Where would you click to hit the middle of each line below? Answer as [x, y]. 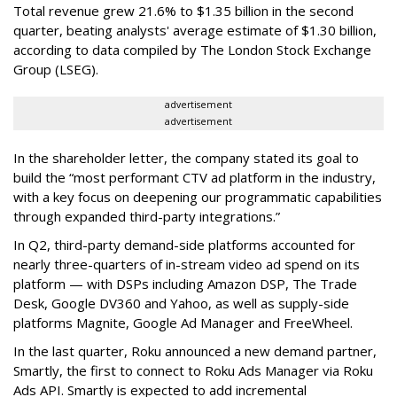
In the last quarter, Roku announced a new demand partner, [195, 351]
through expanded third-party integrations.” [147, 217]
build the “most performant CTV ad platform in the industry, [195, 178]
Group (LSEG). [56, 70]
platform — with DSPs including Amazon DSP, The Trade [185, 284]
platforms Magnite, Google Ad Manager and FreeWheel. [183, 323]
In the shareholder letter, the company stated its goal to [186, 158]
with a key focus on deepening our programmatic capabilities [198, 197]
